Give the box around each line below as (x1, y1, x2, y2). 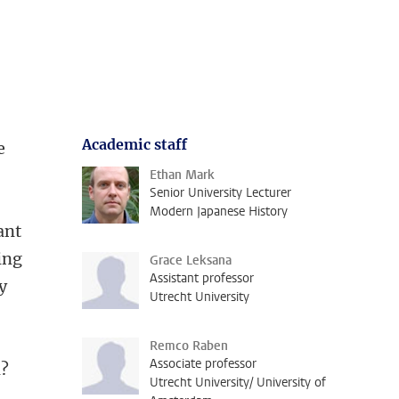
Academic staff (82, 135, 187, 153)
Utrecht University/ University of (150, 374, 326, 391)
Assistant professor (150, 270, 254, 287)
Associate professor (150, 355, 256, 372)
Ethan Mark (150, 167, 215, 183)
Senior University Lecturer (150, 184, 291, 201)
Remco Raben (150, 338, 228, 354)
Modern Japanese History (150, 203, 288, 220)
